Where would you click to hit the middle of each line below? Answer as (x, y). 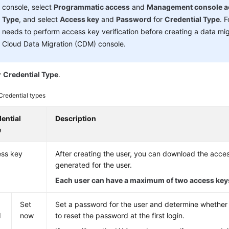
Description (76, 118)
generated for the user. (94, 165)
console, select (28, 7)
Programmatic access (92, 7)
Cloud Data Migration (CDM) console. (64, 44)
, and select (40, 19)
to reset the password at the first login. (120, 215)
